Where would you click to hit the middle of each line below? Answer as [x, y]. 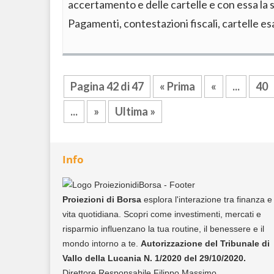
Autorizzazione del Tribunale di [205, 243]
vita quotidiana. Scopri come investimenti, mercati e [162, 214]
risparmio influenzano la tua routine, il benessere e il [163, 229]
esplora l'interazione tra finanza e [208, 199]
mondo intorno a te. [102, 243]
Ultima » [135, 111]
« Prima [177, 86]
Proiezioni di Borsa [103, 199]
